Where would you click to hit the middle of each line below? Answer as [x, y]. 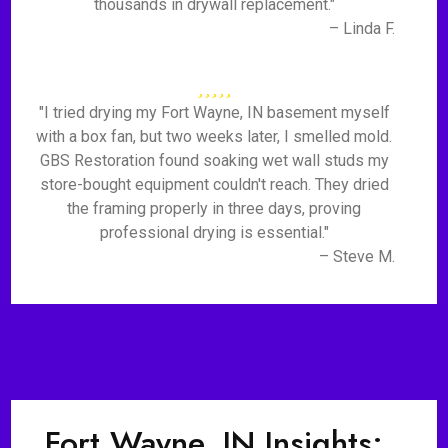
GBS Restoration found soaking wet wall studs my [214, 160]
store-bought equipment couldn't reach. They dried [214, 184]
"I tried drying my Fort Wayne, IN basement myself [214, 112]
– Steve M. [356, 256]
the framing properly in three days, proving [214, 208]
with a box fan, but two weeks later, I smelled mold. [214, 136]
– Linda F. [361, 28]
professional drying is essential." [214, 232]
